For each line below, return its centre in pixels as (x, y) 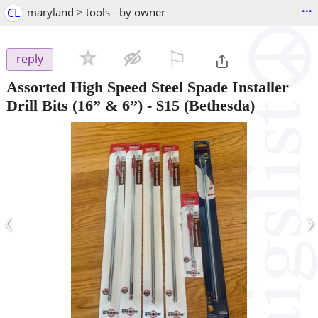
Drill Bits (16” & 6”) (75, 105)
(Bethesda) (217, 105)
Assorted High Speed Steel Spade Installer (148, 87)
